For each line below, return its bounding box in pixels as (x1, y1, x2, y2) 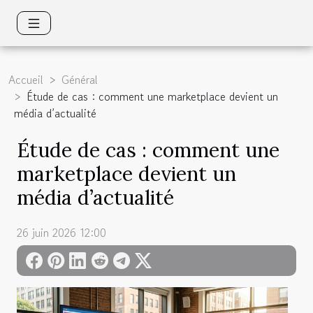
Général (61, 71, 98, 88)
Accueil (8, 71, 43, 88)
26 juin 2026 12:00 (17, 224, 106, 242)
